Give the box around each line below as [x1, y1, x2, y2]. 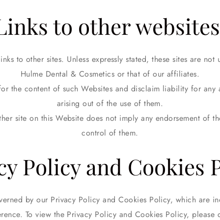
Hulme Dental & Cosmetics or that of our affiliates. [20, 68, 200, 80]
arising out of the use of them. [56, 98, 164, 109]
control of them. [82, 127, 138, 138]
